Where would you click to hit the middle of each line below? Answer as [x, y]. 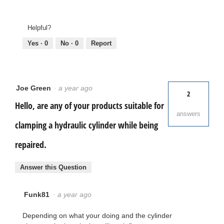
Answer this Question [53, 167]
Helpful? [39, 27]
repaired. [31, 144]
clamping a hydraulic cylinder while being [86, 125]
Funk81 [37, 195]
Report [101, 43]
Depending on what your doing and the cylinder [97, 216]
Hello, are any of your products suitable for [89, 105]
